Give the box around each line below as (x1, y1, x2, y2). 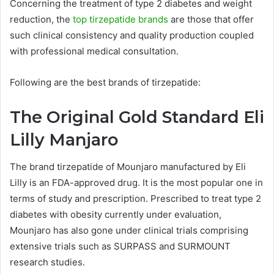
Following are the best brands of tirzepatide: (10, 76, 201, 88)
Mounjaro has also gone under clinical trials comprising (10, 224, 248, 237)
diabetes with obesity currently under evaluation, (10, 209, 221, 221)
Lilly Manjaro (10, 129, 118, 150)
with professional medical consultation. (10, 45, 181, 57)
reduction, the (10, 13, 73, 25)
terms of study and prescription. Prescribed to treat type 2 (10, 193, 261, 205)
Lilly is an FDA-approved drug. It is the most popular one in (10, 177, 263, 189)
